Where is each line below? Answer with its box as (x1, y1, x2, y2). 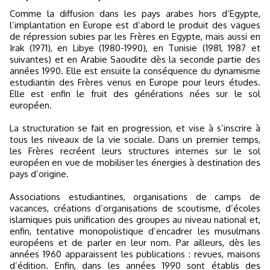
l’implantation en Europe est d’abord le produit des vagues (10, 19, 260, 31)
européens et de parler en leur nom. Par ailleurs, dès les (10, 237, 260, 248)
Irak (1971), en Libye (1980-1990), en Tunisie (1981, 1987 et (10, 42, 260, 54)
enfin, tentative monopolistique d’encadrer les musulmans (10, 225, 260, 237)
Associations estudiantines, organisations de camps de (10, 191, 260, 202)
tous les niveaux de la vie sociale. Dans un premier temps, (10, 134, 260, 145)
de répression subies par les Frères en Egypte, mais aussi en (10, 31, 260, 42)
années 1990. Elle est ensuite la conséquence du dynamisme (10, 65, 260, 77)
